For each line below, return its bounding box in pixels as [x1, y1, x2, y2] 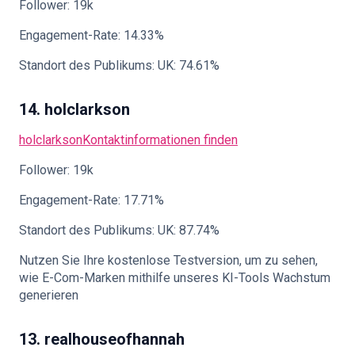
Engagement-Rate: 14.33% [19, 28, 164, 43]
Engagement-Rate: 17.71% [19, 193, 164, 208]
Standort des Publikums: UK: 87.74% [19, 223, 219, 238]
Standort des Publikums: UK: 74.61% [19, 58, 219, 73]
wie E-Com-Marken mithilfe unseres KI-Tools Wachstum [19, 270, 330, 285]
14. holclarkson [19, 100, 130, 119]
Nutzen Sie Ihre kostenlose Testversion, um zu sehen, [19, 253, 318, 268]
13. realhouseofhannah [19, 330, 185, 349]
